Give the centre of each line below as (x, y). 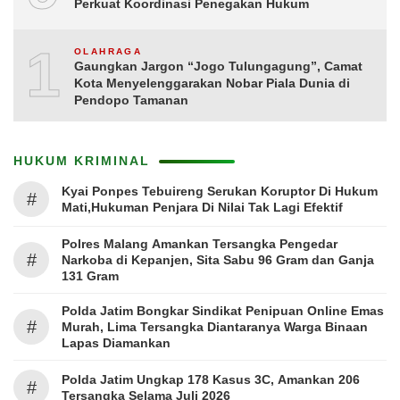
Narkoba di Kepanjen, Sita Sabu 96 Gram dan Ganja (218, 260)
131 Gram (90, 276)
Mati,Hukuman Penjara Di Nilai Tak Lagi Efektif (204, 207)
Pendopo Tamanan (131, 100)
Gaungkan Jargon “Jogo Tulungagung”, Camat (218, 66)
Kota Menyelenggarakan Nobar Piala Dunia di (212, 83)
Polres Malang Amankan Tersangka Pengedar (200, 244)
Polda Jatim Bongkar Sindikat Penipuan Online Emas (223, 311)
